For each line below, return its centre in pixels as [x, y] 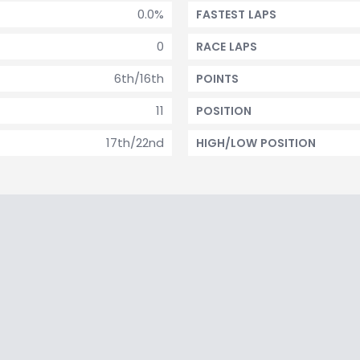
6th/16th [139, 78]
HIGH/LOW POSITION [256, 143]
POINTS [217, 79]
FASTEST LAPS [236, 14]
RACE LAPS [227, 47]
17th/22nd [135, 143]
